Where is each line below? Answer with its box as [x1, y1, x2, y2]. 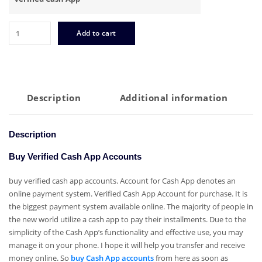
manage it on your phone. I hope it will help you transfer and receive [9, 239, 245, 250]
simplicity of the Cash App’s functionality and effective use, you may [9, 226, 243, 237]
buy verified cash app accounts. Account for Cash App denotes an [9, 175, 236, 186]
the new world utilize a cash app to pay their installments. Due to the [9, 213, 246, 225]
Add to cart [77, 28, 116, 39]
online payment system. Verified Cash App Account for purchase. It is [9, 188, 247, 199]
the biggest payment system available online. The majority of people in [9, 201, 253, 212]
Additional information [119, 92, 228, 104]
